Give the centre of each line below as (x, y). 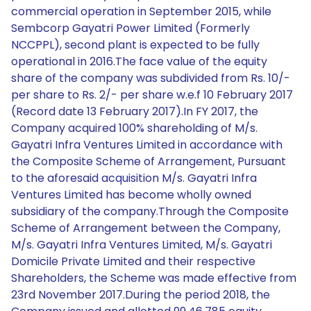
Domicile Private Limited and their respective (133, 261)
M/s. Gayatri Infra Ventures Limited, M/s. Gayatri (142, 245)
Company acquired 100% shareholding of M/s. (134, 128)
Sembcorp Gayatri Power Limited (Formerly (131, 28)
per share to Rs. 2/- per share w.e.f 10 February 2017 (152, 95)
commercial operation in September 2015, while (141, 11)
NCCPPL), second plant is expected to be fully (135, 45)
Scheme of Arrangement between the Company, (146, 228)
